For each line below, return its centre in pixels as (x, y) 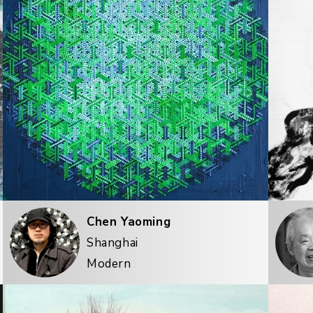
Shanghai (112, 242)
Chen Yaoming (129, 221)
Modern (109, 263)
